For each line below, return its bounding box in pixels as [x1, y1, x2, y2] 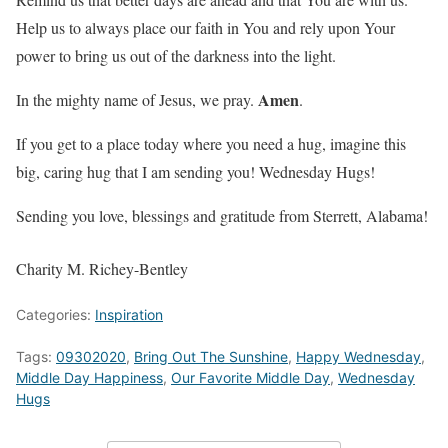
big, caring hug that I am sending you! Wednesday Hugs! [16, 161, 375, 183]
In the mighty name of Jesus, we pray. [16, 89, 258, 111]
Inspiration [95, 306, 163, 324]
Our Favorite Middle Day [171, 369, 330, 387]
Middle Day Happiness [16, 369, 163, 387]
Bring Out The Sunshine [134, 348, 288, 366]
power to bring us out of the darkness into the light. [16, 45, 336, 67]
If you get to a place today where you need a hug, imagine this [16, 133, 406, 155]
